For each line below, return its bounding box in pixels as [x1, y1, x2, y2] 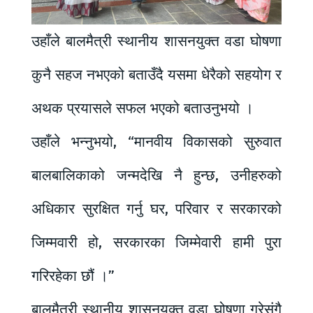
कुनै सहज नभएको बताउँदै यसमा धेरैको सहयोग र [31, 65, 282, 84]
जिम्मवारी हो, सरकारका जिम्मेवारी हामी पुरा [31, 233, 282, 252]
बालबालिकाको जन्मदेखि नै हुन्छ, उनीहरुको [31, 166, 282, 184]
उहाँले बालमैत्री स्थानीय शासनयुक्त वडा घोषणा [31, 31, 282, 50]
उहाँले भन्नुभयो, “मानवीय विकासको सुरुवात [31, 132, 282, 151]
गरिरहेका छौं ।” [31, 266, 115, 285]
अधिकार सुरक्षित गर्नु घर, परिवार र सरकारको [31, 199, 282, 218]
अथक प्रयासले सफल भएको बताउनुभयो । [31, 99, 254, 117]
